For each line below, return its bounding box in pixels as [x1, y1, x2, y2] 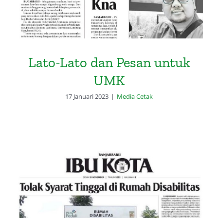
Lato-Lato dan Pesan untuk [28, 54, 190, 71]
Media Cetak [117, 91, 153, 101]
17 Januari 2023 [65, 91, 109, 101]
